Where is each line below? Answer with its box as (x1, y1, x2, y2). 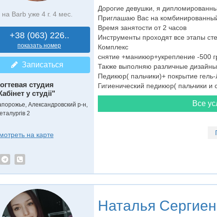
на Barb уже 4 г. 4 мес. (1, 10, 73, 18)
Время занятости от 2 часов (97, 24, 190, 31)
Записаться (17, 61, 63, 69)
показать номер (17, 42, 61, 49)
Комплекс (97, 43, 130, 51)
